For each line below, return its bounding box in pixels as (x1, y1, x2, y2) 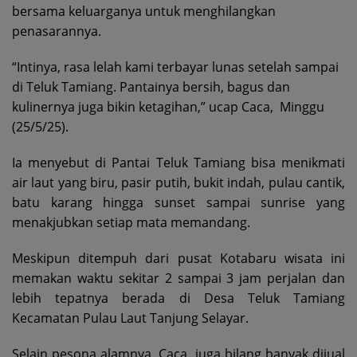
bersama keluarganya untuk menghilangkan (12, 2, 276, 21)
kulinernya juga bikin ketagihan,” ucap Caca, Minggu (12, 98, 324, 116)
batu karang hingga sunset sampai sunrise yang (12, 194, 345, 212)
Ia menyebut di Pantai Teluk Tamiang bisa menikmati (12, 154, 345, 172)
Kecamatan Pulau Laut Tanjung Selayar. (12, 309, 249, 328)
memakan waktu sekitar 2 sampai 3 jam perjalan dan (12, 269, 345, 288)
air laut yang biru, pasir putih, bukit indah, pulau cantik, (12, 174, 345, 192)
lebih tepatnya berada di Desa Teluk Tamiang (12, 289, 345, 308)
